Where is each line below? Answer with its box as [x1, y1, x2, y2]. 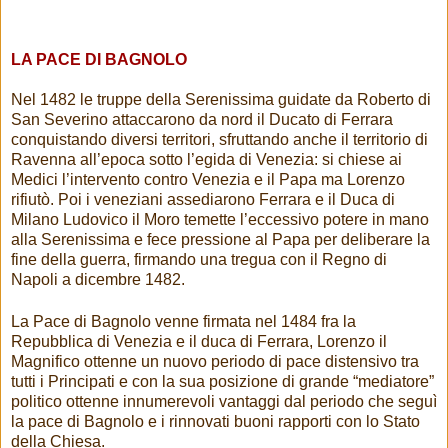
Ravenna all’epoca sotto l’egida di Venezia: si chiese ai [11, 150, 402, 168]
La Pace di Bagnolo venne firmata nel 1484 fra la [11, 312, 356, 330]
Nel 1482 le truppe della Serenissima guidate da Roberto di [11, 90, 431, 108]
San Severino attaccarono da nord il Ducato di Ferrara [11, 110, 393, 128]
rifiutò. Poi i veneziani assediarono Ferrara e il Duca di [11, 190, 395, 208]
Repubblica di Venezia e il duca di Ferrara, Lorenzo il [11, 332, 387, 350]
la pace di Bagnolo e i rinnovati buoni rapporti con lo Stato [11, 412, 420, 430]
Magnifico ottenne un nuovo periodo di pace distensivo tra [11, 352, 419, 370]
